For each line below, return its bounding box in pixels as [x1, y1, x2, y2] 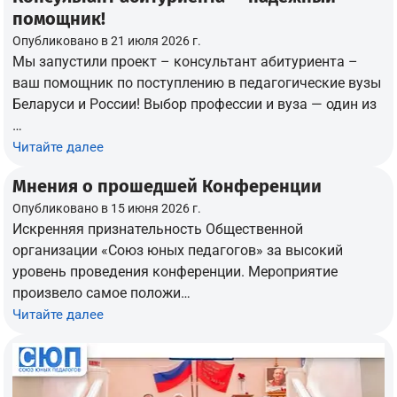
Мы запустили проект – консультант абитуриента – [12, 52, 359, 70]
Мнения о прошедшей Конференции [12, 175, 323, 197]
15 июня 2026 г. [111, 200, 202, 215]
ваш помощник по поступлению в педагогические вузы [12, 74, 382, 91]
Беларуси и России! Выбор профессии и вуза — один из [12, 95, 378, 113]
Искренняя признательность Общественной [12, 220, 304, 237]
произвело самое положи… [12, 284, 191, 301]
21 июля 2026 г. [111, 33, 202, 48]
